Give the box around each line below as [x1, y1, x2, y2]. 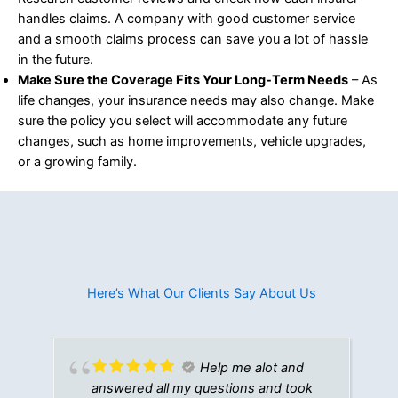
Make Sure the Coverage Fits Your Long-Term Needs [18, 71, 348, 88]
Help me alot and [200, 359, 304, 376]
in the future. [18, 51, 93, 68]
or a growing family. [18, 153, 137, 170]
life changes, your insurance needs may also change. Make [18, 92, 374, 108]
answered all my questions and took [92, 379, 313, 396]
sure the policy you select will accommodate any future [18, 112, 347, 129]
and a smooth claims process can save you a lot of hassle [18, 30, 368, 47]
